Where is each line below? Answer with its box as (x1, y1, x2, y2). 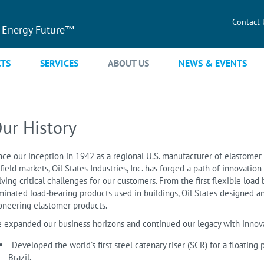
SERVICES (40, 57, 78, 69)
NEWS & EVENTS (179, 57, 247, 69)
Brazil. (8, 252, 31, 263)
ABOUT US (108, 57, 149, 69)
